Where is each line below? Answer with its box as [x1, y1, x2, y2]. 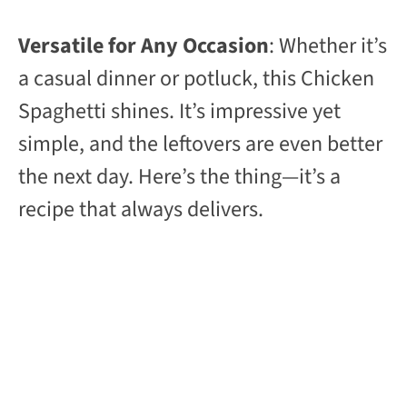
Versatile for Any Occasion [18, 30, 269, 63]
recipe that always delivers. [18, 194, 263, 226]
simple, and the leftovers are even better [18, 128, 382, 161]
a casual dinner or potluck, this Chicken [18, 63, 374, 95]
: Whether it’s [269, 30, 387, 63]
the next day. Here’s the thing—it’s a [18, 161, 341, 194]
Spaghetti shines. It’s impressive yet [18, 95, 341, 128]
